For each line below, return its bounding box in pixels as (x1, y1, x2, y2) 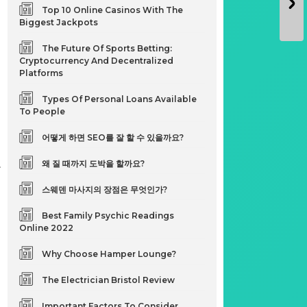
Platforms (19, 68, 64, 78)
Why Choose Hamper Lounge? (42, 249, 177, 259)
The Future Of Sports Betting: (42, 43, 173, 53)
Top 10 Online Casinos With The (42, 5, 184, 15)
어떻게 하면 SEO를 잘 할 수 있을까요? (42, 132, 184, 143)
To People (19, 106, 66, 116)
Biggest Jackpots (19, 17, 99, 27)
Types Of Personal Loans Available (42, 94, 197, 104)
